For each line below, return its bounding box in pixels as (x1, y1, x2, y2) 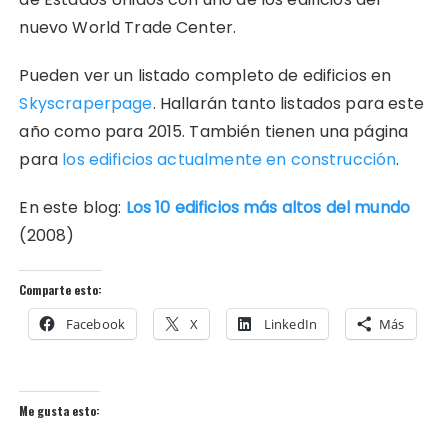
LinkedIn (263, 314, 317, 333)
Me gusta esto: (19, 401, 101, 419)
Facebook (65, 314, 125, 333)
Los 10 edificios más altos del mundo (125, 195, 410, 219)
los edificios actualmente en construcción (62, 147, 397, 171)
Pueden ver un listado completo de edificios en (19, 63, 392, 87)
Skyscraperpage (19, 91, 153, 115)
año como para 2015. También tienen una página (19, 119, 409, 143)
